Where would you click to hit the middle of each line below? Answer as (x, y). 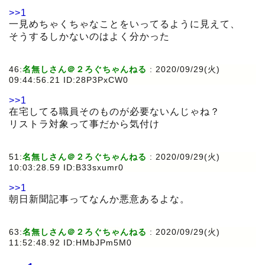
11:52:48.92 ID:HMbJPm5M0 (70, 243)
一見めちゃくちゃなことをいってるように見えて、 (125, 24)
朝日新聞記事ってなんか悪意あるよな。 (99, 199)
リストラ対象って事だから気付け (84, 124)
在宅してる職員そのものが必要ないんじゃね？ (114, 112)
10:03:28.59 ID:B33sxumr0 (66, 168)
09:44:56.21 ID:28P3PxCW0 (69, 80)
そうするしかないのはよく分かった (89, 37)
